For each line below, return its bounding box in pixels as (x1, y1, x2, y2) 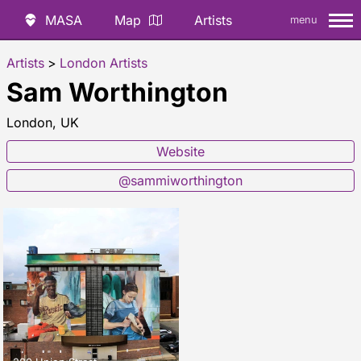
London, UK (6, 114, 79, 131)
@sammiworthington (118, 172, 243, 189)
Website (156, 143, 205, 160)
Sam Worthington (6, 77, 228, 108)
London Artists (60, 55, 147, 71)
